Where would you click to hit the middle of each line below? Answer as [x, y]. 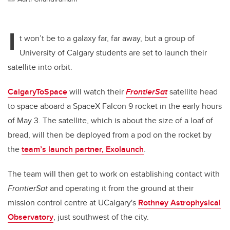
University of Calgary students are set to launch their [113, 53]
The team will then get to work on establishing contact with [114, 174]
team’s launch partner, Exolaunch [83, 149]
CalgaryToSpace [37, 92]
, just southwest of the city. [102, 217]
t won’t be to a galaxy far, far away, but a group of [107, 39]
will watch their [97, 92]
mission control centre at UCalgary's [73, 203]
